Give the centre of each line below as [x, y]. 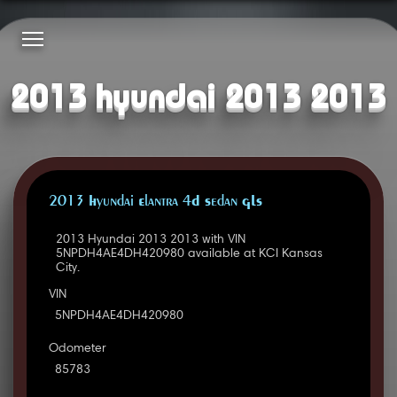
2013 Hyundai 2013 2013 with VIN [150, 241]
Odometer [77, 350]
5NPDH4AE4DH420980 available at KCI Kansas [189, 255]
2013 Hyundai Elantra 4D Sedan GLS [155, 202]
